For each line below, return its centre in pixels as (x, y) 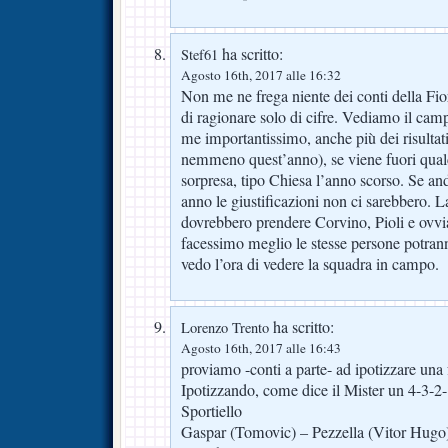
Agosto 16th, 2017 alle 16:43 (261, 348)
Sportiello (211, 411)
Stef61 (199, 55)
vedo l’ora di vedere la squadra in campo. (310, 264)
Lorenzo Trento (225, 327)
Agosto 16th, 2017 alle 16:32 (261, 75)
